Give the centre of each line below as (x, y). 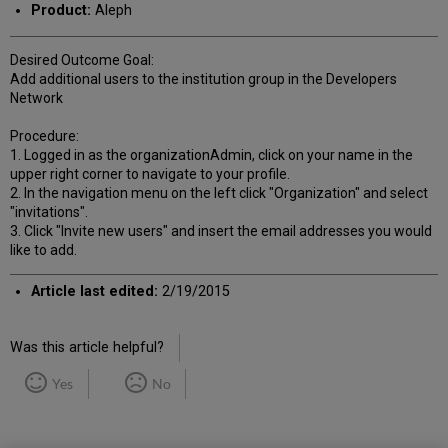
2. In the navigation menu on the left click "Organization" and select (219, 192)
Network (37, 97)
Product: (60, 11)
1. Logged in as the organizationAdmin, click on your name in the (212, 154)
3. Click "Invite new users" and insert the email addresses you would (221, 230)
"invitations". (49, 211)
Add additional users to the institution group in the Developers (204, 78)
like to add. (44, 249)
